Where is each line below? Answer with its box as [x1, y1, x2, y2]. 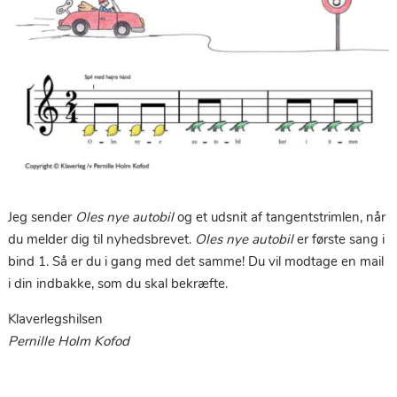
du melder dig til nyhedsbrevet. [7, 230, 195, 248]
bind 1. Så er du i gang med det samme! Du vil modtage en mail [7, 252, 384, 270]
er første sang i [292, 230, 385, 248]
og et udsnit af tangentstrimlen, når [173, 207, 385, 226]
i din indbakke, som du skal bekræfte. [7, 274, 228, 292]
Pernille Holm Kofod [7, 331, 129, 350]
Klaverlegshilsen [7, 309, 103, 328]
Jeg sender [7, 207, 75, 226]
